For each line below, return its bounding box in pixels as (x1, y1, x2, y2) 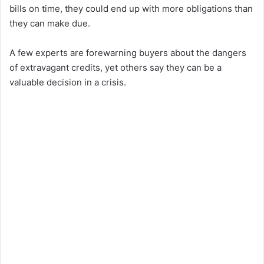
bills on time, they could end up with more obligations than (9, 2, 253, 14)
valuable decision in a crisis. (9, 76, 126, 88)
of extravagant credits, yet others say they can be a (9, 61, 222, 73)
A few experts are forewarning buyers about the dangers (9, 47, 246, 58)
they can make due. (9, 17, 90, 29)
